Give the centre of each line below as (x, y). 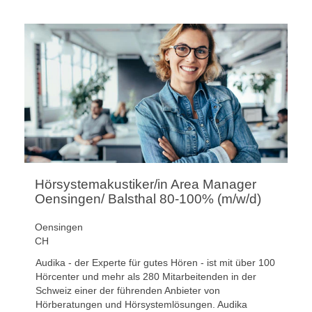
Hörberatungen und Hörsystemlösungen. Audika (141, 304)
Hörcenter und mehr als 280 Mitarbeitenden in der (146, 276)
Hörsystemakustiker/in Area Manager (146, 184)
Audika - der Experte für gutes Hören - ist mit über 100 (155, 263)
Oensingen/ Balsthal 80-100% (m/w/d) (148, 199)
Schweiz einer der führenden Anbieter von (128, 290)
